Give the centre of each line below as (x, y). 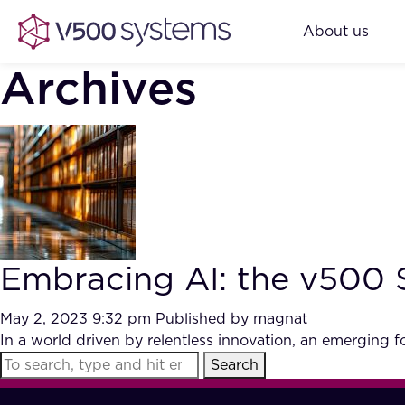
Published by (204, 319)
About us (336, 31)
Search (235, 365)
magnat (280, 319)
